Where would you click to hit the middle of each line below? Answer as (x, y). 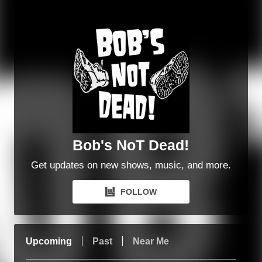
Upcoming (49, 241)
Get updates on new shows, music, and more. (131, 165)
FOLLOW (138, 192)
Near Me (151, 241)
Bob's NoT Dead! (131, 145)
